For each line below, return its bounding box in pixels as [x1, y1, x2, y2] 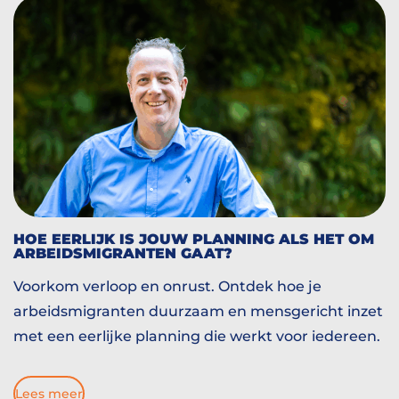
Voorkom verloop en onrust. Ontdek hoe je [13, 278, 322, 296]
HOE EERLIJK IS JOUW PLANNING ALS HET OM [13, 230, 374, 248]
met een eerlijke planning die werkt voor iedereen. [13, 328, 380, 346]
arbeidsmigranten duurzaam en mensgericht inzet [13, 303, 383, 321]
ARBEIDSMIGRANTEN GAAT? [13, 244, 232, 263]
